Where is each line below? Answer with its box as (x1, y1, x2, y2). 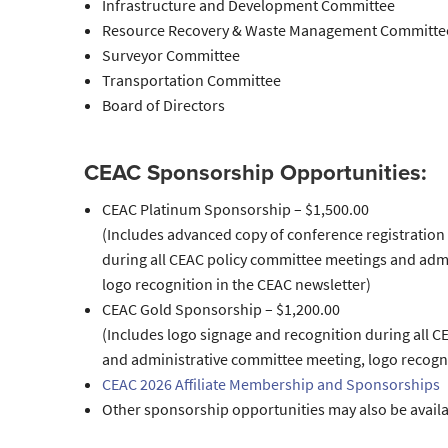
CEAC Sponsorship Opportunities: (83, 160, 427, 187)
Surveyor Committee (101, 45, 240, 67)
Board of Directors (101, 95, 225, 117)
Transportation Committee (101, 70, 281, 92)
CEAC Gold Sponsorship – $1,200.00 (101, 299, 340, 321)
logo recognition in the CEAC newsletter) (101, 274, 371, 296)
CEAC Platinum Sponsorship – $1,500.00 (101, 199, 369, 221)
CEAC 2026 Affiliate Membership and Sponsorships (101, 374, 440, 396)
